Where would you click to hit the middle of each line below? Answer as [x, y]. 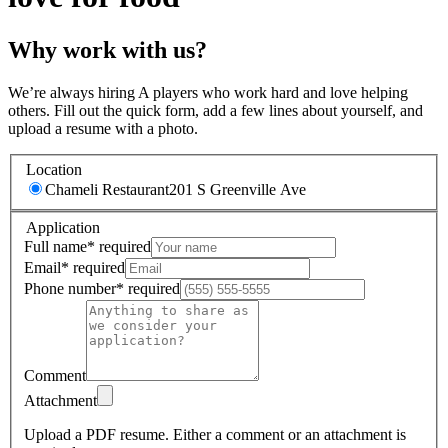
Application [63, 227]
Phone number [70, 288]
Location [54, 170]
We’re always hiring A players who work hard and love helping [208, 92]
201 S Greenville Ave [237, 190]
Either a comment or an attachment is [289, 434]
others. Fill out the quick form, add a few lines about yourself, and [215, 110]
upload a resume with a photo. [103, 128]
